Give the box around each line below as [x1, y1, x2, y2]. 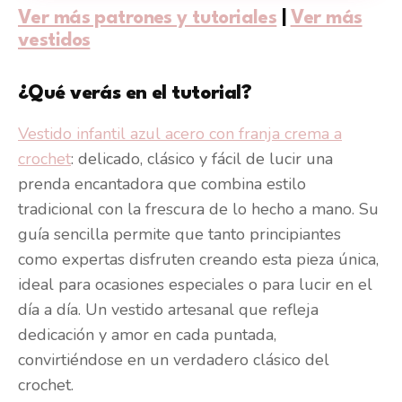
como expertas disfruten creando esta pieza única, [18, 248, 379, 270]
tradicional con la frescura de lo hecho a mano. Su [18, 197, 379, 220]
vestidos [18, 31, 91, 50]
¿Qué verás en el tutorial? [18, 83, 252, 103]
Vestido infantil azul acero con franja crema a [18, 122, 342, 144]
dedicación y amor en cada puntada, [18, 323, 276, 345]
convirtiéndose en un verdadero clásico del [18, 348, 329, 371]
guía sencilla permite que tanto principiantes [18, 223, 341, 245]
